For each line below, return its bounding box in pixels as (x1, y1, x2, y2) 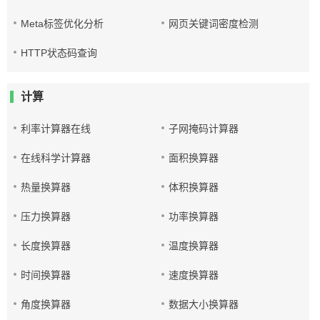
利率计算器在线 (21, 123, 91, 134)
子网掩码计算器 (169, 123, 239, 134)
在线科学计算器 (21, 152, 91, 164)
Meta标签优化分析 (21, 18, 104, 29)
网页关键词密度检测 (169, 18, 259, 29)
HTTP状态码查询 (21, 47, 97, 59)
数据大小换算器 (169, 299, 239, 310)
